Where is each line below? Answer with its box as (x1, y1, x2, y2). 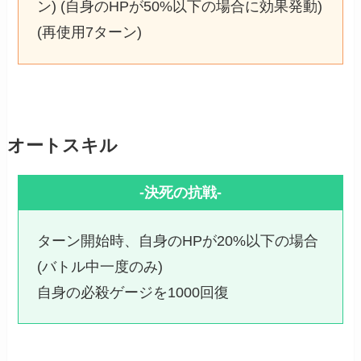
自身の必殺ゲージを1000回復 (36, 284, 229, 301)
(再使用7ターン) (36, 24, 142, 41)
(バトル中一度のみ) (36, 258, 163, 275)
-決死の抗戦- (139, 185, 222, 201)
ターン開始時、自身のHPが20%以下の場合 (36, 232, 318, 249)
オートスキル (6, 135, 118, 156)
